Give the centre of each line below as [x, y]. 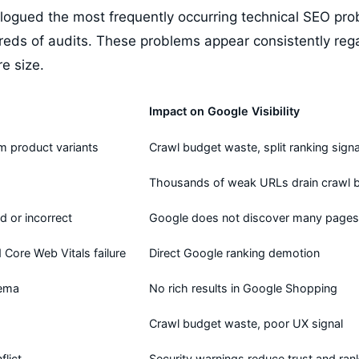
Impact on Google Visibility [224, 111]
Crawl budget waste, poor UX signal [246, 323]
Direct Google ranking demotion [234, 253]
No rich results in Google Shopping [243, 288]
